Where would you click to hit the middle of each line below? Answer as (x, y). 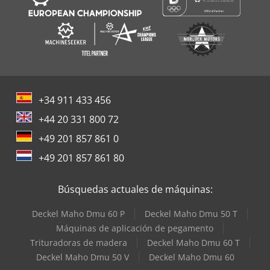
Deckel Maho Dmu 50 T (191, 214)
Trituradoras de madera (78, 243)
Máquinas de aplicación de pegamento (135, 228)
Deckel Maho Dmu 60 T (193, 243)
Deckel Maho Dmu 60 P (78, 214)
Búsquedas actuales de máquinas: (135, 190)
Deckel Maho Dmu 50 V (82, 257)
